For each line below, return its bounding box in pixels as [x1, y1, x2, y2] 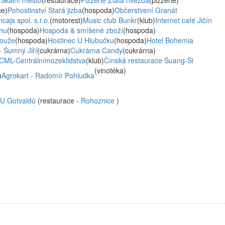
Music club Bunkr [83, 15, 137, 25]
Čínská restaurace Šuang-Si [104, 55, 193, 65]
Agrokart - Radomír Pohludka [2, 70, 94, 80]
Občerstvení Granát [115, 5, 177, 15]
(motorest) [50, 15, 83, 25]
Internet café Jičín [155, 15, 212, 25]
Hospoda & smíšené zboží [40, 25, 123, 35]
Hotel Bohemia [147, 35, 193, 45]
